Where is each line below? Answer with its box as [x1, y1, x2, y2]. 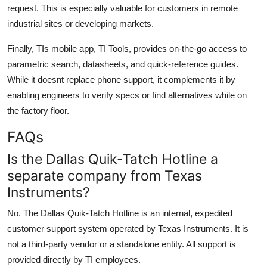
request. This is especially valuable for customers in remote [7, 2, 238, 13]
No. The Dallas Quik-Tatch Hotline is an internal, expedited [7, 207, 232, 218]
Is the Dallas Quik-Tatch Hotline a [7, 150, 218, 167]
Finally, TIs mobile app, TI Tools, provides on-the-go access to [7, 43, 247, 54]
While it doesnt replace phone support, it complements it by [7, 74, 235, 85]
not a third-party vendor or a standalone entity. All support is [7, 238, 236, 249]
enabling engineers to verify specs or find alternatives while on [7, 89, 247, 100]
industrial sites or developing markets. [7, 18, 154, 29]
